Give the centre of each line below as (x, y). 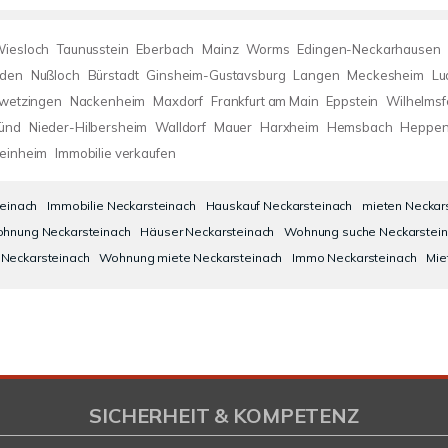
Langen (316, 75)
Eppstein (352, 101)
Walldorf (180, 127)
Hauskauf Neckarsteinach (279, 205)
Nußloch (55, 75)
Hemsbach (359, 127)
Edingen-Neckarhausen (369, 49)
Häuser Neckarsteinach (207, 231)
